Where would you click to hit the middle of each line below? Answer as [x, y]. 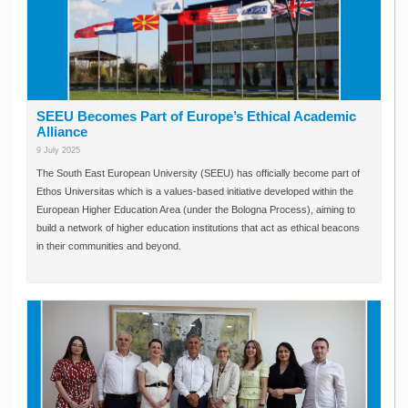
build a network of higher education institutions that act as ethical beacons [198, 228]
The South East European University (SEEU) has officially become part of [198, 173]
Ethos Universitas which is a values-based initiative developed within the [195, 191]
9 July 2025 [58, 150]
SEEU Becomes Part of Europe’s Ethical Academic [196, 117]
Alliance [62, 132]
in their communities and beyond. [109, 246]
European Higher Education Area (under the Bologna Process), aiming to [196, 209]
